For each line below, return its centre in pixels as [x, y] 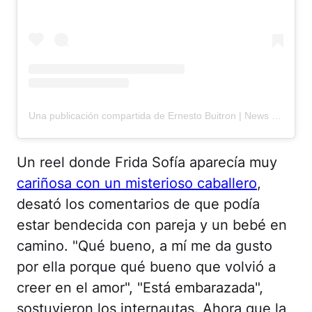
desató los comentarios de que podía [138, 204]
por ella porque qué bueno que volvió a [146, 266]
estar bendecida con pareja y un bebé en [152, 225]
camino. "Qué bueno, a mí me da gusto [145, 245]
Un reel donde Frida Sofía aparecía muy [147, 162]
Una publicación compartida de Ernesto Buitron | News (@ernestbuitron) [276, 115]
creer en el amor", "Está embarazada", [140, 287]
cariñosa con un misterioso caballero [137, 183]
